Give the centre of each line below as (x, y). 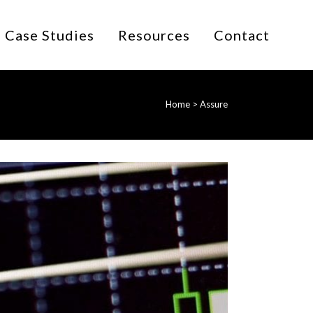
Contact (242, 35)
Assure (214, 104)
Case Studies (50, 35)
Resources (154, 35)
